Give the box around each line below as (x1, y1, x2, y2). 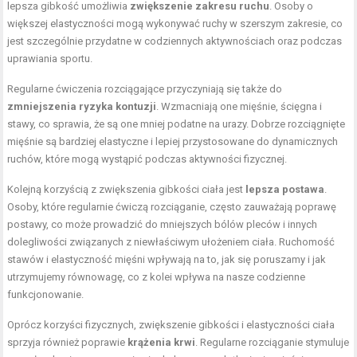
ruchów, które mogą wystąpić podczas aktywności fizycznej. (7, 153, 288, 166)
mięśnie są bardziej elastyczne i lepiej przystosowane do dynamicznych (7, 135, 339, 148)
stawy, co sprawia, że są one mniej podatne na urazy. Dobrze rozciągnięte (7, 118, 346, 131)
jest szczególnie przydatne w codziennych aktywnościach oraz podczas (7, 35, 343, 48)
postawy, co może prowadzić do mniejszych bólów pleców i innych (7, 218, 318, 231)
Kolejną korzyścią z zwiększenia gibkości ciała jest (7, 183, 246, 196)
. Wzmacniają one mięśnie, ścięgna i (156, 100, 323, 113)
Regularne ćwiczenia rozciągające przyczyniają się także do (7, 83, 283, 96)
